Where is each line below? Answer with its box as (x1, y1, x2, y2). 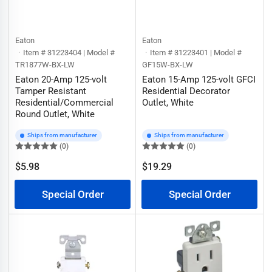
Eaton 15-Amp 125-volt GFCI (142, 74, 256, 85)
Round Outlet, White (15, 109, 95, 120)
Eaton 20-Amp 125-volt (15, 74, 107, 85)
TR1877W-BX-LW (15, 60, 75, 69)
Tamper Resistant (15, 86, 86, 97)
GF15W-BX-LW (142, 60, 193, 69)
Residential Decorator (142, 86, 230, 97)
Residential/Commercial (15, 97, 114, 108)
